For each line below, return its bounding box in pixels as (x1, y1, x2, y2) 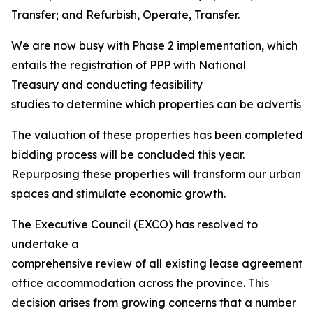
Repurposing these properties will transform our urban (11, 167, 301, 181)
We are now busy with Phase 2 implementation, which (11, 38, 298, 52)
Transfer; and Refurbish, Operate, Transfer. (11, 8, 240, 22)
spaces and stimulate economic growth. (11, 187, 226, 201)
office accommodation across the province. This (11, 276, 269, 290)
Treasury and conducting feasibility (11, 78, 203, 92)
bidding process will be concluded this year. (11, 147, 245, 161)
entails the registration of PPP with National (11, 58, 246, 72)
